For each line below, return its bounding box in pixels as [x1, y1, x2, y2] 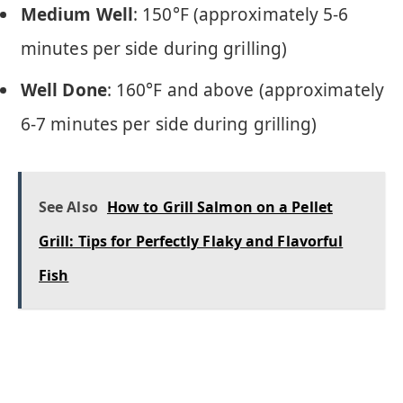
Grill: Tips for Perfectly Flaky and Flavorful [39, 230, 344, 251]
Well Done [21, 78, 107, 103]
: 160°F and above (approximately [106, 78, 384, 103]
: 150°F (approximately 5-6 [133, 2, 349, 26]
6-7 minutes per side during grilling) [21, 112, 318, 137]
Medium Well [21, 2, 134, 26]
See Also [39, 196, 98, 217]
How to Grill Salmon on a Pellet [106, 196, 333, 217]
